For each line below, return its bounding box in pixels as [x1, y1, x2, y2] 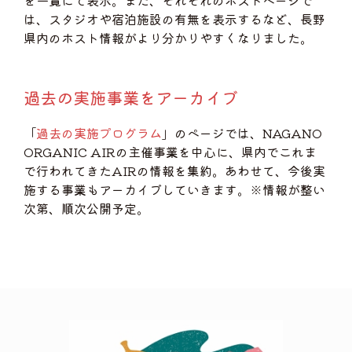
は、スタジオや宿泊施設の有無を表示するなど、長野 [24, 9, 325, 28]
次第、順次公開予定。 [24, 199, 149, 218]
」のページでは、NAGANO [162, 123, 322, 142]
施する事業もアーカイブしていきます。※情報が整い [24, 180, 325, 199]
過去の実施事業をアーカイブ [24, 85, 238, 109]
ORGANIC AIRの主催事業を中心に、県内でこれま [24, 142, 317, 161]
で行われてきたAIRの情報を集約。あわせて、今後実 [24, 161, 325, 180]
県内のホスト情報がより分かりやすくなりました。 [24, 28, 313, 47]
